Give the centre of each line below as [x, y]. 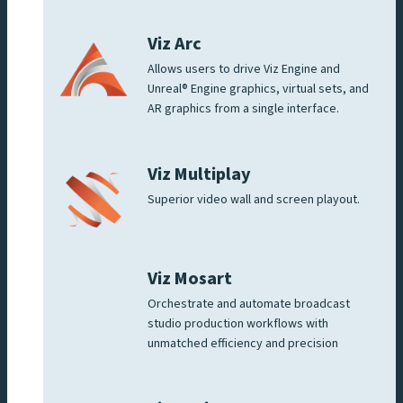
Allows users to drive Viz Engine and [244, 69]
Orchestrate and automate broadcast [249, 304]
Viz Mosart [190, 278]
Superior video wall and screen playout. [254, 199]
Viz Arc [175, 44]
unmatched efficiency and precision [243, 343]
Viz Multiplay [199, 174]
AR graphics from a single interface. [245, 108]
